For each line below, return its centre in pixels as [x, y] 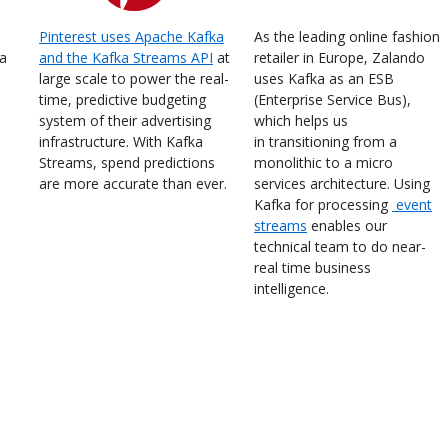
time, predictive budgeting [122, 99]
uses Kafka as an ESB [324, 78]
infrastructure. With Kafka [121, 141]
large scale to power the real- [134, 78]
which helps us [301, 120]
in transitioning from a [325, 141]
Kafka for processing [323, 204]
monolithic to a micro [323, 162]
